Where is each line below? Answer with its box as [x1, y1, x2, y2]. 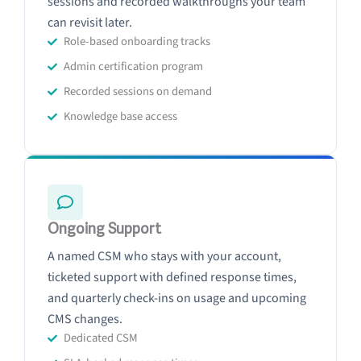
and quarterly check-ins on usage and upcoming [48, 289, 306, 307]
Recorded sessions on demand [64, 83, 212, 100]
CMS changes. [48, 310, 122, 328]
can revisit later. [48, 14, 132, 31]
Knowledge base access [64, 108, 177, 125]
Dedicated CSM [64, 330, 138, 346]
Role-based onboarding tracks [64, 33, 210, 50]
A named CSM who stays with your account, [48, 247, 281, 265]
